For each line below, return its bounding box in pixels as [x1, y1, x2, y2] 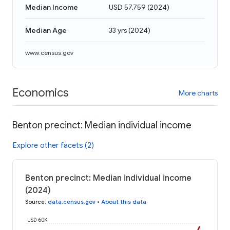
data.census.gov [48, 198, 95, 205]
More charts [179, 88, 218, 98]
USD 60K [27, 217, 48, 223]
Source [25, 198, 45, 205]
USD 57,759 [109, 3, 146, 12]
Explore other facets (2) [13, 140, 94, 150]
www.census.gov [25, 49, 73, 56]
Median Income [25, 3, 78, 12]
